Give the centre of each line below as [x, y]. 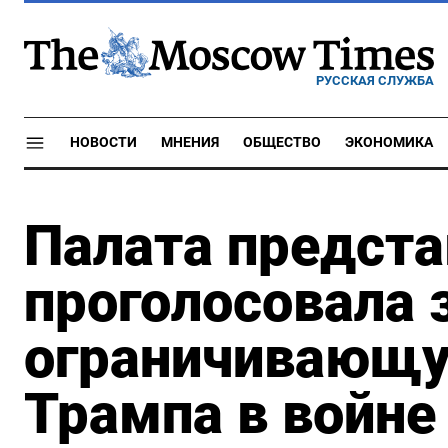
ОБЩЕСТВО [282, 142]
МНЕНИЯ [190, 142]
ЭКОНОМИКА [389, 142]
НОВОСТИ [103, 142]
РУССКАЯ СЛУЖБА [375, 80]
